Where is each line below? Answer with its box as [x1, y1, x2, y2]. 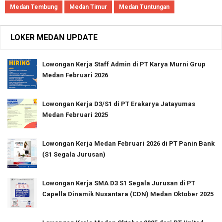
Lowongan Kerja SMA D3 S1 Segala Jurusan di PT [42, 179, 195, 187]
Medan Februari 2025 [42, 111, 108, 118]
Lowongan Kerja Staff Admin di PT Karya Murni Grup [42, 60, 206, 68]
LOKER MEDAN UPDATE [10, 32, 98, 42]
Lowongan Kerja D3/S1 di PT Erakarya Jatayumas [42, 100, 195, 108]
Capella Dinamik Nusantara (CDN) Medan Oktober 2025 [42, 190, 214, 198]
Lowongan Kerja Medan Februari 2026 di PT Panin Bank [42, 139, 215, 147]
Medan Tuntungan [119, 3, 169, 10]
